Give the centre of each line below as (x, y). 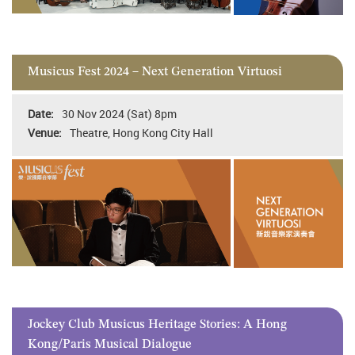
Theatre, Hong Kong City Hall (141, 132)
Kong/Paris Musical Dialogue (110, 344)
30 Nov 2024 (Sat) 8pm (119, 113)
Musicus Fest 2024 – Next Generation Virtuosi (155, 73)
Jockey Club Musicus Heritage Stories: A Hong (157, 324)
